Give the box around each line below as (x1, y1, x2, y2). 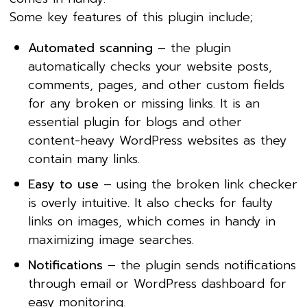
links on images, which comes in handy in (28, 211, 275, 231)
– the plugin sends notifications (103, 255, 296, 275)
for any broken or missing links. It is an (28, 93, 260, 113)
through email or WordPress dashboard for (28, 273, 286, 293)
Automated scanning (28, 38, 153, 58)
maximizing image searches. (28, 230, 194, 249)
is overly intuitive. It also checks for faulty (28, 193, 273, 212)
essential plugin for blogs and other (28, 112, 242, 132)
